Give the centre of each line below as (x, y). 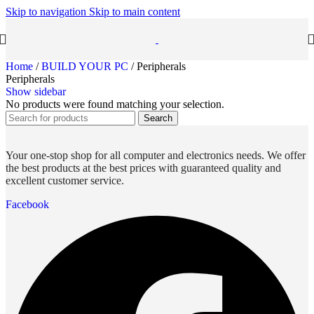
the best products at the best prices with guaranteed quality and (143, 168)
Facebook (27, 204)
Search (158, 118)
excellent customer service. (65, 180)
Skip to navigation (47, 12)
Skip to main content (135, 12)
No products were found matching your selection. (115, 104)
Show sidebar (36, 91)
